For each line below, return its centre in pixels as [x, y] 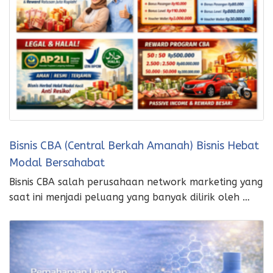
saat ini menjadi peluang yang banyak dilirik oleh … [129, 197]
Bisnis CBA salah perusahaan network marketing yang [136, 182]
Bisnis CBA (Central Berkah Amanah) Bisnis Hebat [134, 146]
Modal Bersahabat [57, 163]
